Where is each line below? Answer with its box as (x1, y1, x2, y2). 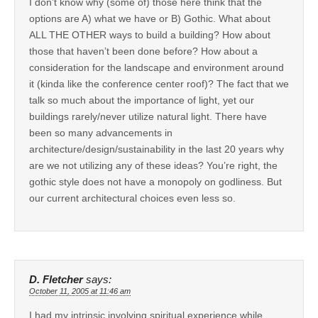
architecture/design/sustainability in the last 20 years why (29, 143, 284, 155)
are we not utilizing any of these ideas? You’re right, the (29, 160, 278, 172)
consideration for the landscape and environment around (29, 62, 284, 74)
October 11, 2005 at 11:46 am (29, 287, 131, 296)
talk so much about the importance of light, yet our (29, 94, 254, 106)
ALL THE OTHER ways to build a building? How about (29, 29, 270, 41)
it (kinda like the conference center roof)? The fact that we (29, 78, 289, 90)
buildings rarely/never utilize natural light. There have (29, 111, 267, 123)
